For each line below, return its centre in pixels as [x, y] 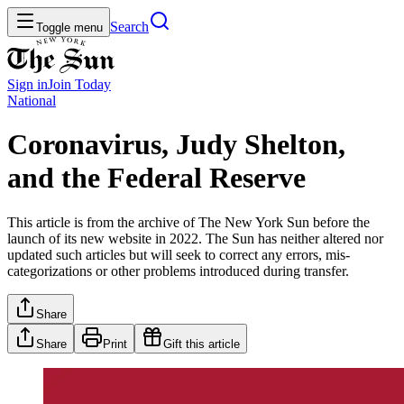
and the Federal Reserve [156, 178]
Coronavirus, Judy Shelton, [176, 145]
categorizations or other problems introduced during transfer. [178, 271]
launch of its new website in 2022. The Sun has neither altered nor [195, 238]
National [32, 101]
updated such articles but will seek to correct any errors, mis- [179, 254]
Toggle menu [69, 28]
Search [129, 27]
